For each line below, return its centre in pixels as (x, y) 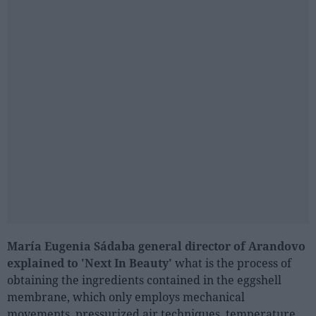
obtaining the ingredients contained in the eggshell (144, 280)
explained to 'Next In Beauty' (91, 263)
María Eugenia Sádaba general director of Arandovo (156, 246)
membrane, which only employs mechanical (126, 297)
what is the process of (233, 263)
